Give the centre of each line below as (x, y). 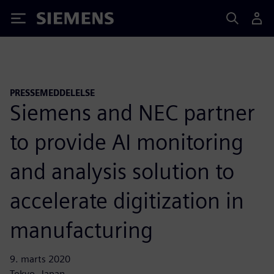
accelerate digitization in (127, 200)
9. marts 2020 (40, 259)
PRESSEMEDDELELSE (52, 93)
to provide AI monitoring (127, 142)
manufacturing (81, 230)
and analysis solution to (122, 171)
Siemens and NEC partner (132, 112)
